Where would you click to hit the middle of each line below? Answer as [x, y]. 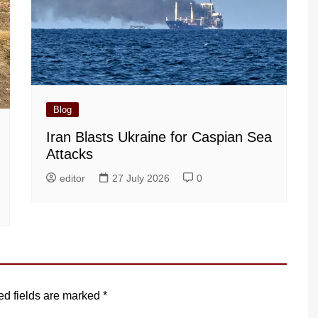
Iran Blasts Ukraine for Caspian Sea [159, 137]
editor [72, 179]
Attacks [70, 154]
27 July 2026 [141, 179]
